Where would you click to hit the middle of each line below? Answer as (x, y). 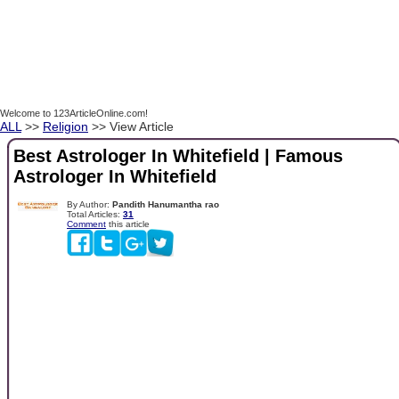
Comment (86, 224)
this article (128, 224)
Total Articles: (95, 214)
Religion (65, 126)
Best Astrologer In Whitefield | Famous (178, 156)
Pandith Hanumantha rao (166, 204)
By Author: (90, 204)
